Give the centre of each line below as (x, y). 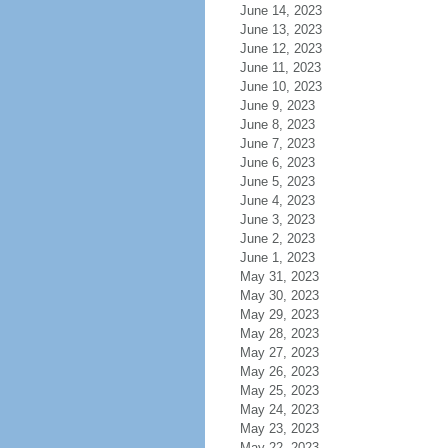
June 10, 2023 (280, 86)
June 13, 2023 (280, 29)
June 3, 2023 (277, 219)
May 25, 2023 (279, 390)
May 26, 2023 (279, 371)
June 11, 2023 (280, 67)
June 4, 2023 (277, 200)
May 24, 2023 (279, 409)
